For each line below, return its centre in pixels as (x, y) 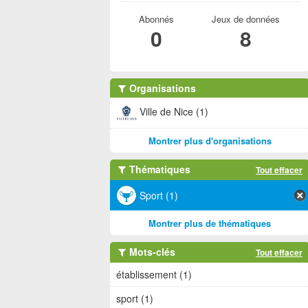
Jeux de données (245, 19)
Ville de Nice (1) (174, 111)
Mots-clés (151, 252)
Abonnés (156, 19)
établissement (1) (154, 274)
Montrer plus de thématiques (210, 223)
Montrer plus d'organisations (210, 141)
